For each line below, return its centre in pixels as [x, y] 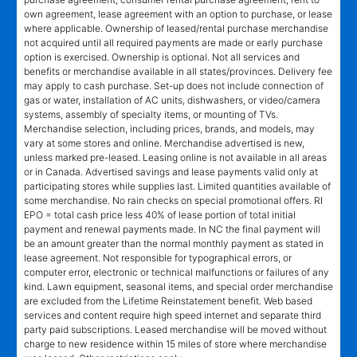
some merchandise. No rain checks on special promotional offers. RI [173, 200]
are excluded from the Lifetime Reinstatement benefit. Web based [168, 300]
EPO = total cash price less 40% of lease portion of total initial [160, 214]
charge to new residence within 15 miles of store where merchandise [175, 343]
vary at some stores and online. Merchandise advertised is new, [164, 143]
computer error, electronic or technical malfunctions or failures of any [177, 272]
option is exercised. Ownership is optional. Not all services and [162, 57]
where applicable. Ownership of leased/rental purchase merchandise [176, 28]
